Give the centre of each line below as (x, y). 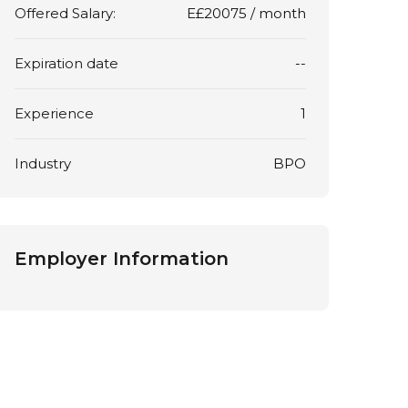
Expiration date (66, 63)
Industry (43, 163)
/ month (276, 13)
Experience (54, 113)
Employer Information (122, 258)
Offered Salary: (65, 13)
